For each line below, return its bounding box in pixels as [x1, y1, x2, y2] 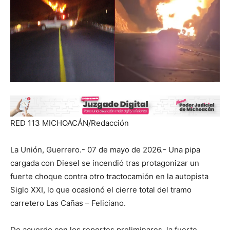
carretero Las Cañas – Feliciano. [10, 198, 126, 208]
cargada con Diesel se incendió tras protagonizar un [10, 158, 199, 168]
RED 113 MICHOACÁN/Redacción [10, 118, 129, 128]
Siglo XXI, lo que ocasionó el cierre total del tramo [10, 185, 191, 195]
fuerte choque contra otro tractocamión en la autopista [10, 171, 208, 182]
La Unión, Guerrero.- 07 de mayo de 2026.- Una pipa [10, 145, 200, 155]
